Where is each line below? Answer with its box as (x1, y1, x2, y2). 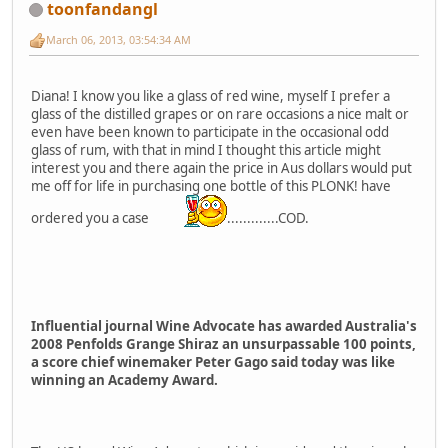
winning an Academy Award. (31, 371, 218, 390)
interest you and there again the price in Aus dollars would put (31, 159, 412, 178)
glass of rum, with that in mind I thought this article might (31, 141, 381, 160)
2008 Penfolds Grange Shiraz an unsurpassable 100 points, (31, 335, 416, 354)
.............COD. (227, 209, 309, 228)
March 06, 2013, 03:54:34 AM (46, 32, 191, 48)
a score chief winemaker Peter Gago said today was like (31, 353, 395, 372)
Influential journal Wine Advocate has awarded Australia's (31, 317, 417, 336)
